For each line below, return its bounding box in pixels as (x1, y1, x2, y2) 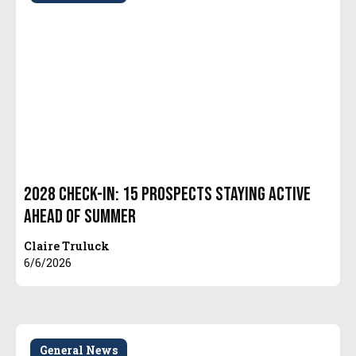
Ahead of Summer (24, 205, 137, 229)
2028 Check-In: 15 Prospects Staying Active (24, 183, 311, 207)
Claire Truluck (24, 238, 110, 254)
